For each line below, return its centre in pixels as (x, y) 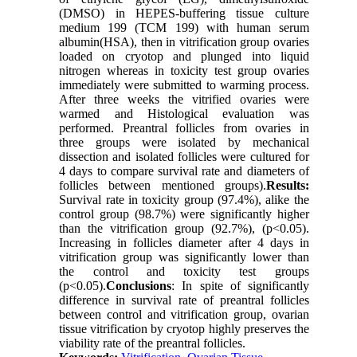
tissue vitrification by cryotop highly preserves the (184, 329)
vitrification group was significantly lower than (184, 257)
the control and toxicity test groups (184, 272)
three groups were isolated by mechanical (184, 143)
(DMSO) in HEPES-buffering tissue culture (184, 14)
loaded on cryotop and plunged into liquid (184, 57)
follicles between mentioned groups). (163, 186)
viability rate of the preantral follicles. (153, 343)
